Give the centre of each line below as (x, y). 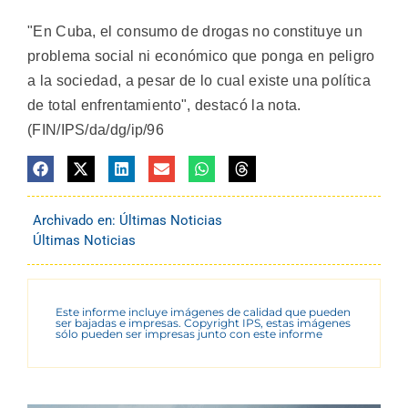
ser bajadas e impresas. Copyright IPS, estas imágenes (203, 322)
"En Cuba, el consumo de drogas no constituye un (195, 32)
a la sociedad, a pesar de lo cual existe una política (199, 81)
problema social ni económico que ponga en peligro (201, 56)
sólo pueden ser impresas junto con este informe (189, 333)
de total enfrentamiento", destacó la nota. (164, 106)
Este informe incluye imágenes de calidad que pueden (203, 311)
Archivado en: (76, 220)
